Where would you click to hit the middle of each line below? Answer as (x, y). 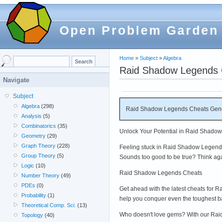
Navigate (16, 80)
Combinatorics (39, 126)
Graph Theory (39, 146)
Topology (32, 215)
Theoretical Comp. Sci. (49, 205)
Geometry (34, 136)
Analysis (32, 116)
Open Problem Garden (139, 30)
